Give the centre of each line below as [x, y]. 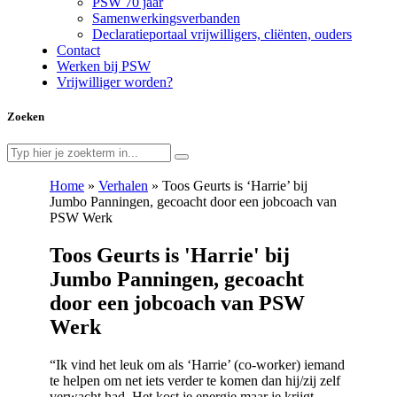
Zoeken [26, 117]
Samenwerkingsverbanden [166, 18]
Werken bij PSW [104, 66]
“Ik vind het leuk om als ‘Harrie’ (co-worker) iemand [197, 365]
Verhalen [123, 186]
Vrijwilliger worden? [115, 82]
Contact [78, 50]
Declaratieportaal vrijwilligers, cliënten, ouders [222, 34]
